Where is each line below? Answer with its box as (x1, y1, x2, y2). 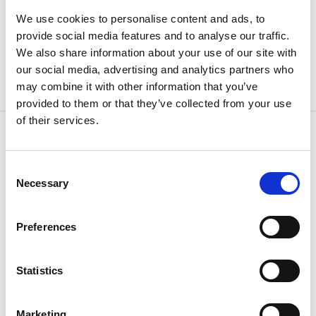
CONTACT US (121, 168, 195, 184)
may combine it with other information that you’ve (16, 80, 258, 92)
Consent (5, 162, 44, 175)
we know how (130, 186, 274, 215)
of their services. (16, 114, 99, 126)
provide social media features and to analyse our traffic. (16, 29, 290, 42)
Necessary (16, 176, 68, 189)
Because (42, 186, 130, 215)
